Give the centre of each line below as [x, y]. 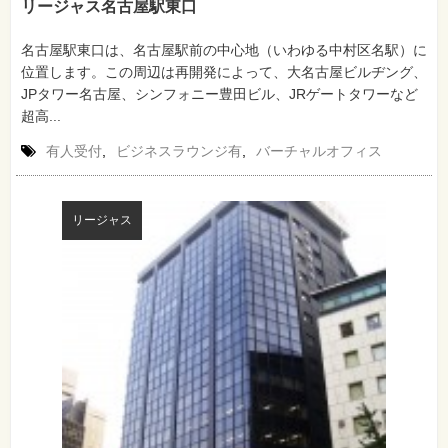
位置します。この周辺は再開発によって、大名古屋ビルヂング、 [224, 71]
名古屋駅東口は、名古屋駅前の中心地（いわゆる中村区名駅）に [224, 49]
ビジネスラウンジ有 [179, 150]
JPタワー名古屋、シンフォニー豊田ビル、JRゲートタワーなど [219, 93]
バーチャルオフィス [319, 150]
